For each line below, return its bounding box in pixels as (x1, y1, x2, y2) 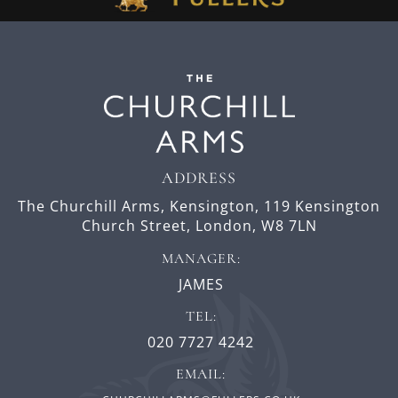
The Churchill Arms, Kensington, (18, 196, 259, 217)
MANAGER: (161, 250, 241, 268)
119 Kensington (264, 196, 380, 217)
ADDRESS (162, 168, 236, 188)
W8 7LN (260, 216, 317, 236)
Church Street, (81, 216, 195, 236)
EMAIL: (176, 365, 226, 384)
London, (195, 216, 261, 236)
